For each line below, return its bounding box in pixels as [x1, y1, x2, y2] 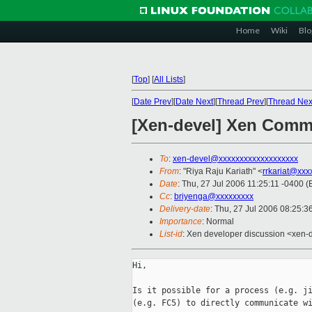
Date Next [175, 97, 213, 107]
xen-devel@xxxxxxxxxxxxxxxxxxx [173, 154, 298, 164]
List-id [159, 229, 182, 240]
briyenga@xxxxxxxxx [174, 192, 253, 202]
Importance [159, 217, 202, 227]
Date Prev [134, 97, 171, 107]
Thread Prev [217, 97, 264, 107]
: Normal [202, 217, 234, 227]
